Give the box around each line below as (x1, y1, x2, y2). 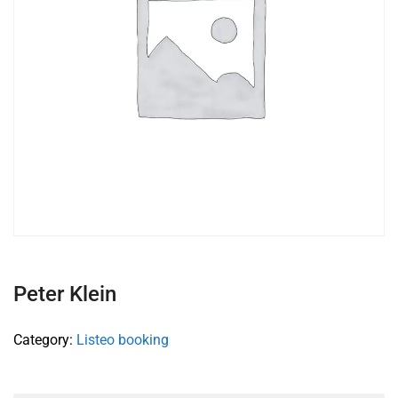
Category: (13, 331, 76, 348)
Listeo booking (76, 331, 169, 348)
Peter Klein (13, 282, 116, 306)
